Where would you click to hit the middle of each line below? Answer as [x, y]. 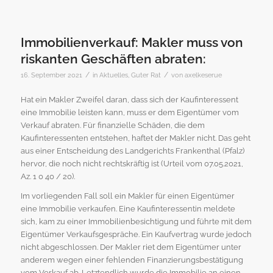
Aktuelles [113, 75]
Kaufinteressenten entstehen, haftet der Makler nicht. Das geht [135, 138]
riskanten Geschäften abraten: [113, 59]
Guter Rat [146, 75]
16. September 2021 [51, 75]
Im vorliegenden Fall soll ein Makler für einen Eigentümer [127, 196]
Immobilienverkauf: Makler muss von [132, 43]
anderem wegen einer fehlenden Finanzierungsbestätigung [132, 260]
